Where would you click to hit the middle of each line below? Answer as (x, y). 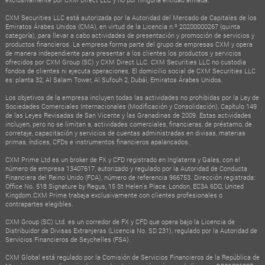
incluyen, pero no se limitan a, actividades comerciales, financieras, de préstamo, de (128, 124)
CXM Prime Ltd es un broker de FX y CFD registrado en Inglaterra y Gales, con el (122, 160)
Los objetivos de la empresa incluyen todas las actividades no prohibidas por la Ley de (132, 98)
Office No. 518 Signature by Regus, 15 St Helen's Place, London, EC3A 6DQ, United (124, 186)
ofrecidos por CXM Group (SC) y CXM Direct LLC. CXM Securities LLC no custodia (125, 62)
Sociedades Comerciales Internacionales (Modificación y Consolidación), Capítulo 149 (131, 106)
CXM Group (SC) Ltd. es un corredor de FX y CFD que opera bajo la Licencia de (120, 222)
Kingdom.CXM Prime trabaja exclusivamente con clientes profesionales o (114, 195)
